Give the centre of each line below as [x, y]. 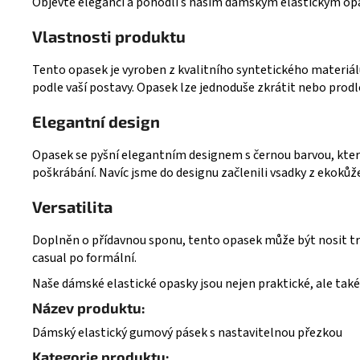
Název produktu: [89, 307]
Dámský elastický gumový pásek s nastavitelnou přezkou [187, 332]
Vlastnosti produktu [109, 36]
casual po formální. [84, 258]
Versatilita [72, 206]
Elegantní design [96, 121]
